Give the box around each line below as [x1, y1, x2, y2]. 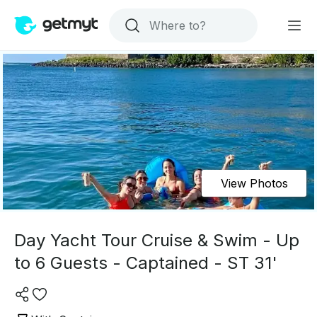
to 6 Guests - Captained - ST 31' [14, 253, 277, 273]
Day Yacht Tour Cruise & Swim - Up [14, 230, 299, 250]
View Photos [220, 176, 288, 190]
